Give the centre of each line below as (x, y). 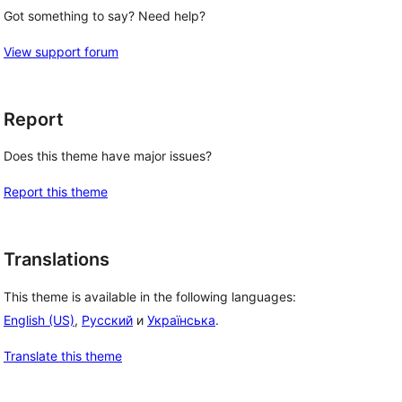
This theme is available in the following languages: (150, 297)
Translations (57, 260)
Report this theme (56, 192)
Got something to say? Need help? (105, 15)
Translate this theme (63, 356)
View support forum (61, 51)
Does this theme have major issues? (108, 156)
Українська (181, 320)
